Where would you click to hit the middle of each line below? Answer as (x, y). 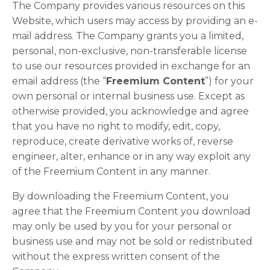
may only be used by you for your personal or (122, 226)
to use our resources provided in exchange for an (131, 66)
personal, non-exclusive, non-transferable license (130, 51)
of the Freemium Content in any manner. (111, 171)
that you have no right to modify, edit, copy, (116, 126)
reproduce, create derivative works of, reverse (123, 141)
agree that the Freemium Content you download (131, 211)
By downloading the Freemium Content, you (121, 196)
